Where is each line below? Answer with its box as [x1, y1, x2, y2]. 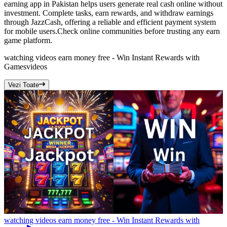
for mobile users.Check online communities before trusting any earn [4, 27, 220, 36]
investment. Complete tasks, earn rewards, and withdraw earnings [4, 9, 213, 18]
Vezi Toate [8, 81, 39, 89]
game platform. [4, 36, 52, 45]
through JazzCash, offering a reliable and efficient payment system [4, 18, 216, 27]
